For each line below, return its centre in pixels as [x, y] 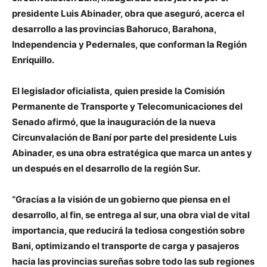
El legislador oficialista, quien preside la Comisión [118, 91]
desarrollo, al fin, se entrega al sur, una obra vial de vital [131, 215]
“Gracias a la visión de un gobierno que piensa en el [121, 200]
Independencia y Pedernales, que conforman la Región [129, 45]
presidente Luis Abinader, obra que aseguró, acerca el [128, 14]
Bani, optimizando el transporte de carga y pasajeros [125, 246]
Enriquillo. [33, 60]
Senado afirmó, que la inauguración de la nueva [114, 122]
